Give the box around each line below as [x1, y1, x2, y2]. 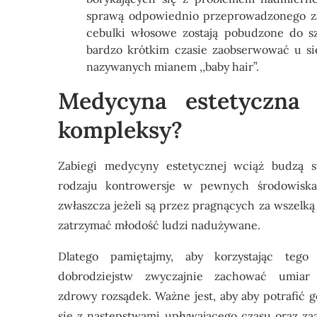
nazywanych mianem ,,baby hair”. [86, 59, 259, 74]
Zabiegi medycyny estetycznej [58, 158, 226, 173]
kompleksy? [58, 115, 183, 144]
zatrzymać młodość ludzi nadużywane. [58, 218, 260, 232]
